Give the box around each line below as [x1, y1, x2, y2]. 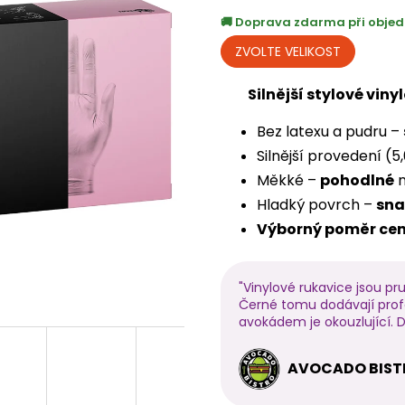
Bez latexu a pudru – [257, 120, 403, 142]
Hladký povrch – [257, 193, 376, 215]
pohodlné [320, 169, 394, 191]
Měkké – [257, 169, 320, 191]
